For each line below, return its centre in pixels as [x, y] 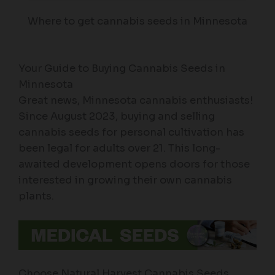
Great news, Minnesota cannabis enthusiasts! [136, 100]
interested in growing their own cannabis [125, 180]
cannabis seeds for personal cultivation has [131, 132]
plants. [36, 196]
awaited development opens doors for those [134, 164]
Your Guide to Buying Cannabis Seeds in [122, 68]
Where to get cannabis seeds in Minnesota [137, 21]
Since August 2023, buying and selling [117, 116]
